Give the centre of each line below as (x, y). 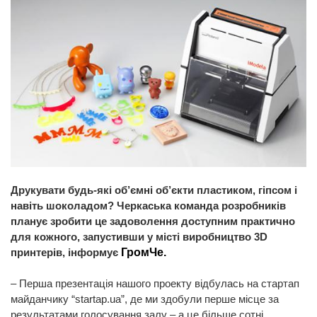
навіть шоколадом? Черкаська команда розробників (148, 205)
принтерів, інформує (66, 252)
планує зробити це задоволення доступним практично (153, 221)
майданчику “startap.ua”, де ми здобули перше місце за (145, 299)
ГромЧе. (144, 252)
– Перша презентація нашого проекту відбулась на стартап (155, 283)
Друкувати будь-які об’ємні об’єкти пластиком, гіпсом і (154, 190)
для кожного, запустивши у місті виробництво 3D (139, 236)
